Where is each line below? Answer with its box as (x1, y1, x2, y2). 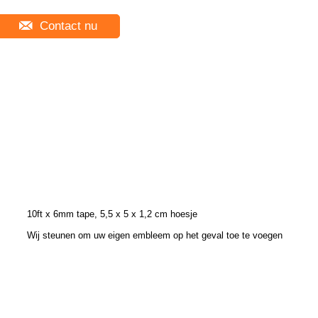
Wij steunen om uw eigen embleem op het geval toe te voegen (27, 230, 283, 241)
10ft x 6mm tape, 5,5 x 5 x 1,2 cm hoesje (27, 209, 197, 219)
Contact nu (36, 19, 97, 33)
